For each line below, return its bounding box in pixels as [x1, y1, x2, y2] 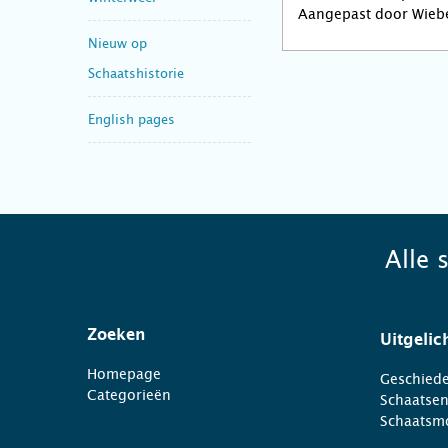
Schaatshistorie [88, 65, 184, 81]
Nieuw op [88, 35, 147, 51]
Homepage [87, 366, 161, 382]
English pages [88, 111, 175, 127]
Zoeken [87, 327, 146, 343]
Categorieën [87, 387, 171, 403]
